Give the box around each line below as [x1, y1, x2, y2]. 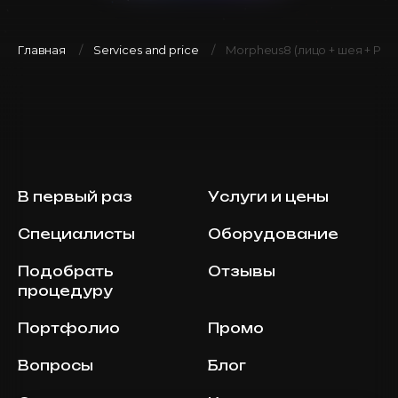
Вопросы [18, 356, 93, 374]
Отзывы [208, 262, 275, 280]
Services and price [92, 43, 199, 57]
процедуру [18, 282, 113, 299]
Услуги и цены [208, 187, 329, 205]
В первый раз [18, 187, 132, 205]
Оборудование [208, 225, 338, 243]
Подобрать [18, 262, 113, 280]
